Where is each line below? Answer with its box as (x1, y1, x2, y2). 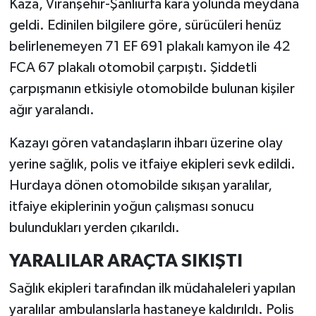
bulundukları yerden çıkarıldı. (8, 220, 180, 235)
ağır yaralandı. (8, 102, 95, 117)
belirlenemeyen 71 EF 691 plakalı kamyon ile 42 (8, 39, 290, 54)
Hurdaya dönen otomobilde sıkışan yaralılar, (8, 178, 272, 193)
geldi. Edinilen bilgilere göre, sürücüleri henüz (8, 18, 281, 32)
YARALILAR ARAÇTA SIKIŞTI (8, 251, 243, 270)
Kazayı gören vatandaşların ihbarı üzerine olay (8, 135, 283, 150)
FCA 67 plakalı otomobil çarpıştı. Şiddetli (8, 60, 257, 75)
